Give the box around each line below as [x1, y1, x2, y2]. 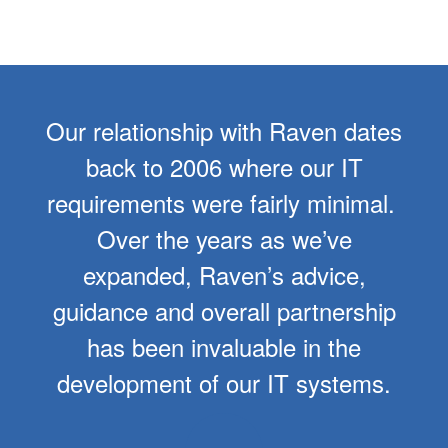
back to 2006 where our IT [85, 148, 363, 184]
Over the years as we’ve [96, 220, 352, 256]
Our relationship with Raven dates [46, 112, 402, 148]
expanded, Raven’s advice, [82, 256, 366, 292]
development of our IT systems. [57, 364, 391, 400]
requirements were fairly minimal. [46, 184, 402, 220]
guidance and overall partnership [52, 292, 396, 328]
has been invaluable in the [87, 328, 361, 364]
